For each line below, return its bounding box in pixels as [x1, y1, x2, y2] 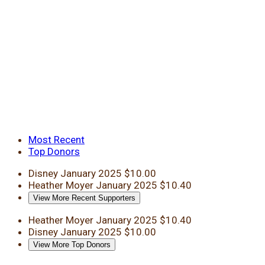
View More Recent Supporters [33, 193, 135, 202]
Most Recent [28, 133, 85, 146]
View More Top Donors [33, 240, 111, 249]
